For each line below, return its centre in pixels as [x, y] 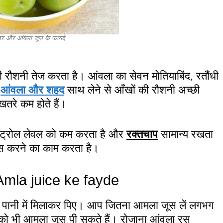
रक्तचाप [142, 134]
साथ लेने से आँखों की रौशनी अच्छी [133, 90]
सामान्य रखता [185, 134]
